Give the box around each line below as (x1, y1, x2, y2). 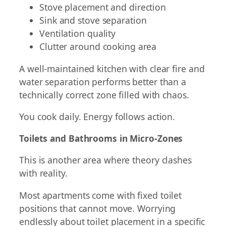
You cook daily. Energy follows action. (19, 110, 176, 123)
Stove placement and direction (39, 1, 166, 14)
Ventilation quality (39, 27, 116, 40)
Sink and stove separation (39, 14, 147, 27)
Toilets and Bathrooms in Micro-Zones (19, 132, 183, 144)
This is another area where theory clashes (19, 154, 192, 166)
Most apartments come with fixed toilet (19, 189, 182, 201)
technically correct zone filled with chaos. (19, 88, 189, 101)
